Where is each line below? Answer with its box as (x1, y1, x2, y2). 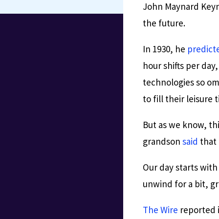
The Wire (143, 203, 178, 216)
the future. (143, 17, 188, 29)
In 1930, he (143, 43, 188, 55)
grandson (143, 135, 183, 147)
